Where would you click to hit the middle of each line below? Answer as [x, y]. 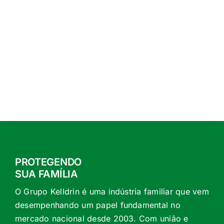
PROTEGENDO [48, 162]
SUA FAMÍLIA [46, 174]
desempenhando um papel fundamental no [97, 205]
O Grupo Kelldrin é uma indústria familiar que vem [112, 192]
